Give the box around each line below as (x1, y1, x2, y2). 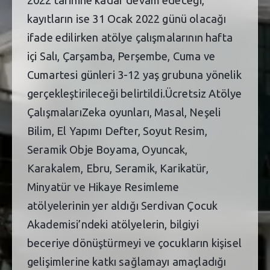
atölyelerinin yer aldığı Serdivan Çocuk (27, 199, 218, 212)
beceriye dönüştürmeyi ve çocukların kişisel (27, 237, 242, 249)
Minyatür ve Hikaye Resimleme (27, 181, 180, 193)
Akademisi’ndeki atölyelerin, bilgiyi (27, 218, 199, 230)
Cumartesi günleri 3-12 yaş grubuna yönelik (27, 69, 242, 81)
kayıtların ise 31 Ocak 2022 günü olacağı (27, 13, 227, 25)
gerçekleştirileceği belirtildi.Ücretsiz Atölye (27, 87, 242, 99)
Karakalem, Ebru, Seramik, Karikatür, (27, 162, 209, 174)
